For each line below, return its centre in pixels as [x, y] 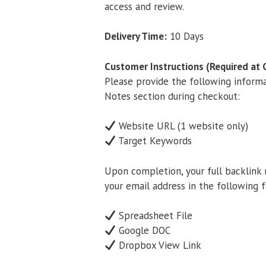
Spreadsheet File [154, 216]
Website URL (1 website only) [182, 126]
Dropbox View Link [159, 246]
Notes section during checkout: [172, 96]
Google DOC [143, 231]
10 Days [185, 37]
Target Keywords [154, 141]
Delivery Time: [136, 37]
